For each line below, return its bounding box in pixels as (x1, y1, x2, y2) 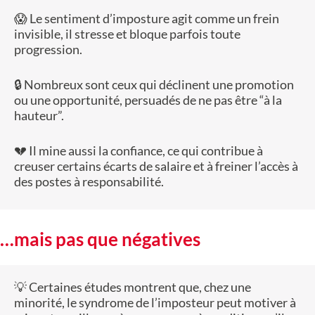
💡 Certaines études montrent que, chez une (14, 279, 251, 295)
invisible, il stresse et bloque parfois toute (14, 26, 240, 42)
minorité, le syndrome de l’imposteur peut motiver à (14, 295, 296, 311)
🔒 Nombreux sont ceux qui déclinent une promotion (14, 77, 294, 93)
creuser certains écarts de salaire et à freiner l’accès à (14, 158, 298, 174)
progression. (14, 41, 82, 58)
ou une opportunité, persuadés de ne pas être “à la (14, 92, 282, 108)
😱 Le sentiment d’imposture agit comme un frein (14, 11, 279, 27)
